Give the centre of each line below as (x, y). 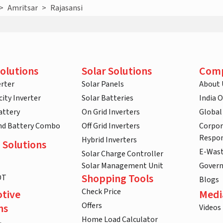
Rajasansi (67, 8)
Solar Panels (103, 84)
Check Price (101, 192)
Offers (92, 206)
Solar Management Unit (122, 166)
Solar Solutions (117, 71)
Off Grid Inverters (111, 126)
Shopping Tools (117, 179)
